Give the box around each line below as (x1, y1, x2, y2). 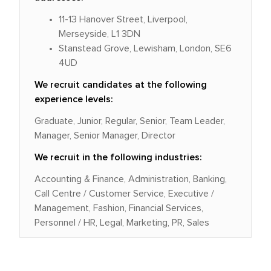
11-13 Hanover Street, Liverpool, (59, 15, 188, 24)
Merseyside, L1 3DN (59, 29, 140, 39)
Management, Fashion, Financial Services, (34, 203, 203, 213)
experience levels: (34, 94, 113, 104)
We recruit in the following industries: (34, 152, 201, 162)
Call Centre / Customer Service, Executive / (34, 189, 214, 198)
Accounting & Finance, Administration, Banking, (34, 174, 227, 184)
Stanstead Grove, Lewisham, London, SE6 (59, 44, 232, 53)
